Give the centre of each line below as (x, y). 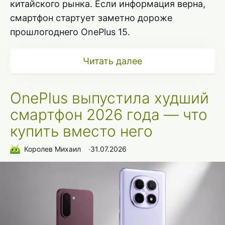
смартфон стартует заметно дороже (91, 18)
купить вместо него (81, 131)
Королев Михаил (52, 149)
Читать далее (113, 61)
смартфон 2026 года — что (109, 114)
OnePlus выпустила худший (109, 98)
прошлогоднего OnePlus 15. (70, 32)
